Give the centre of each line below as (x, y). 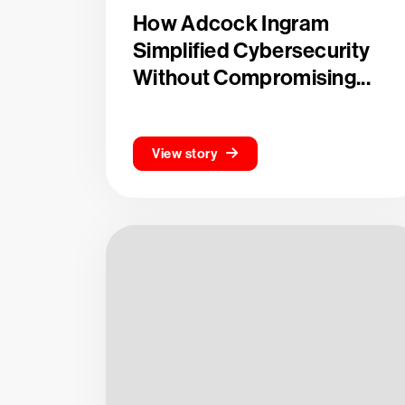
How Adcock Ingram (231, 24)
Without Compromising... (252, 78)
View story (184, 154)
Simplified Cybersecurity (252, 51)
